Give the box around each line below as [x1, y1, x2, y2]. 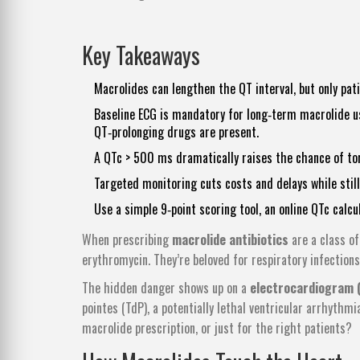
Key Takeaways [82, 39, 200, 72]
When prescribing [82, 230, 172, 250]
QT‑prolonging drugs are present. [94, 122, 259, 142]
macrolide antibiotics [172, 230, 288, 250]
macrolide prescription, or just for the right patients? [82, 318, 352, 338]
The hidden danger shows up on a [82, 278, 250, 298]
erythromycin [82, 250, 148, 270]
